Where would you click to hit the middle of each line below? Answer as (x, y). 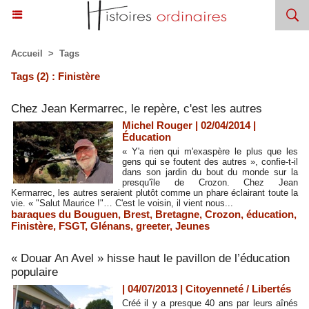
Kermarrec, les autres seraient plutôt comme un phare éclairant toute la (154, 193)
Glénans (110, 226)
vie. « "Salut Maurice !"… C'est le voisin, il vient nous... (122, 203)
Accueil (27, 53)
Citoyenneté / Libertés (238, 289)
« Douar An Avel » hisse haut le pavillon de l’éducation (150, 258)
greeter (153, 226)
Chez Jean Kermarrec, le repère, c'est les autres (137, 109)
